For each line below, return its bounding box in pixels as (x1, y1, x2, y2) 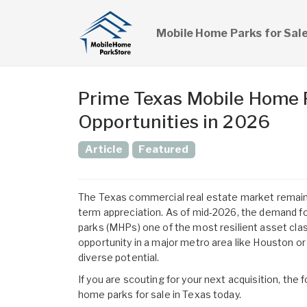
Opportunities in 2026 (78, 111, 270, 132)
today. (210, 288, 241, 301)
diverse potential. (78, 251, 160, 264)
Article (84, 143, 123, 156)
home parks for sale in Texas (78, 288, 211, 301)
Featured (138, 143, 189, 156)
